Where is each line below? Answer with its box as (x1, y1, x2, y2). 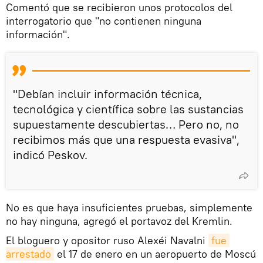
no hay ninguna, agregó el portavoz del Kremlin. (6, 214, 232, 228)
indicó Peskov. (13, 147, 87, 163)
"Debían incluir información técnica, (13, 86, 202, 102)
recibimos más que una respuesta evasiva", (13, 132, 240, 147)
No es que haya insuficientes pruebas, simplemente (6, 201, 252, 215)
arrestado (6, 247, 51, 261)
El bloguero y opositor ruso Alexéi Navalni (6, 234, 205, 248)
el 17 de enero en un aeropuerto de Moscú (57, 247, 256, 261)
